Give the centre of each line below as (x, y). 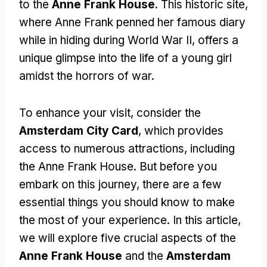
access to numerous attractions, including (127, 148)
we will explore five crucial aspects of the (128, 238)
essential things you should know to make (127, 202)
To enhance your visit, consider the (110, 113)
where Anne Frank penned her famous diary (132, 22)
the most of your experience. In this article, (130, 220)
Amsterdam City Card (79, 131)
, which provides (181, 131)
